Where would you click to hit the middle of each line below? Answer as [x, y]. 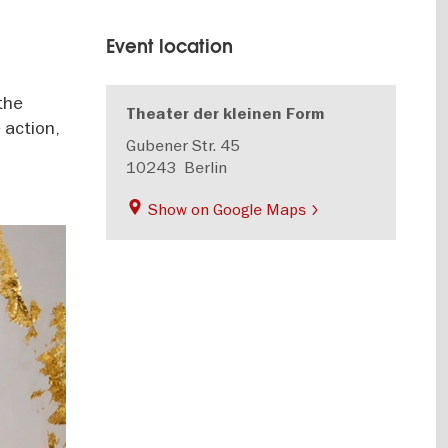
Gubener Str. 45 [183, 145]
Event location [170, 46]
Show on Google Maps [227, 209]
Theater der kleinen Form [226, 114]
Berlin [206, 167]
